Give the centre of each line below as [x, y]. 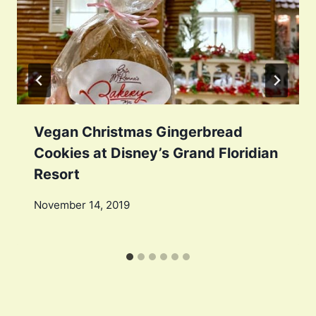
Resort [57, 174]
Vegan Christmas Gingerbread [138, 132]
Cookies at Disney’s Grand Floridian [156, 153]
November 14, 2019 [82, 205]
